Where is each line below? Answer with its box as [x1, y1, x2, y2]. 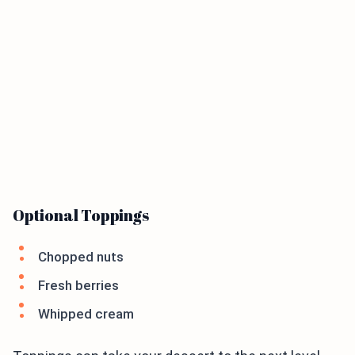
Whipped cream [38, 306, 134, 323]
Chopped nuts [38, 249, 124, 265]
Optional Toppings [13, 204, 149, 227]
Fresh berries [38, 277, 119, 294]
